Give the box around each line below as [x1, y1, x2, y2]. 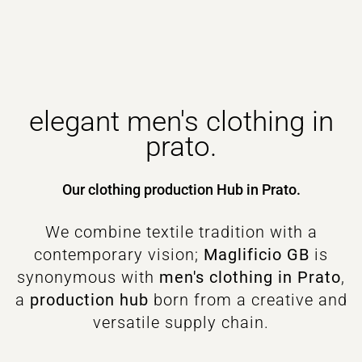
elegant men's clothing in [28, 105, 334, 138]
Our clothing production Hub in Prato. [61, 181, 301, 198]
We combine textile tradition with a [44, 222, 318, 242]
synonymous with [17, 267, 159, 287]
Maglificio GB [204, 245, 309, 264]
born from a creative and [148, 290, 347, 309]
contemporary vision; [34, 245, 204, 264]
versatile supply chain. [93, 313, 269, 332]
